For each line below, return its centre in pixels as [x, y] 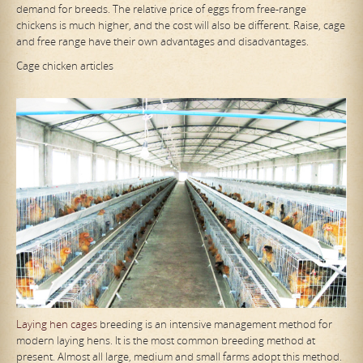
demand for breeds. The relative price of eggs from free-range [161, 9]
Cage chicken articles [65, 66]
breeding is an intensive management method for [215, 325]
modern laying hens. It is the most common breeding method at [166, 341]
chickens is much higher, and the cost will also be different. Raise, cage [181, 26]
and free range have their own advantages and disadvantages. [162, 42]
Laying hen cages [57, 325]
